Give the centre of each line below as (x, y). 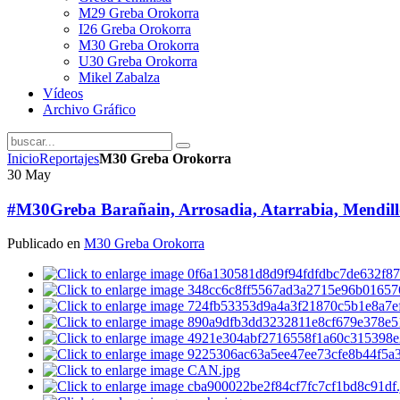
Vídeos (63, 93)
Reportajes (69, 158)
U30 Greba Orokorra (138, 61)
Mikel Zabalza (119, 77)
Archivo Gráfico (89, 109)
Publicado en (46, 244)
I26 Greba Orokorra (135, 29)
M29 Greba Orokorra (139, 13)
